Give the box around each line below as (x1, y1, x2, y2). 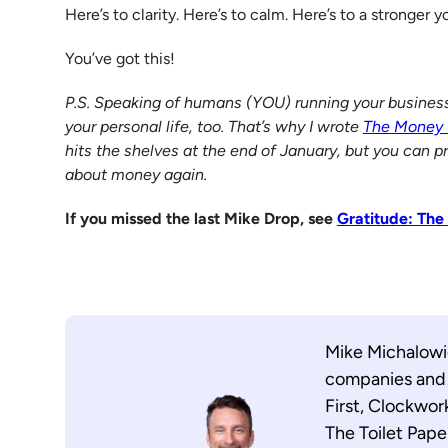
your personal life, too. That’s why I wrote (64, 116, 363, 136)
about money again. (64, 164, 207, 184)
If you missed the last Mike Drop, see (64, 208, 337, 228)
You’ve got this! (64, 48, 175, 68)
